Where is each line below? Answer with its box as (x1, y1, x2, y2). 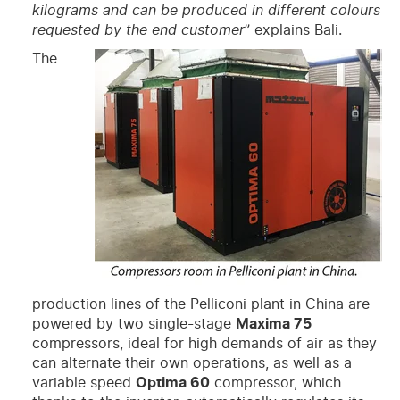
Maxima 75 (235, 317, 312, 332)
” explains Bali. (244, 23, 342, 38)
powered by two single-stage (31, 317, 236, 332)
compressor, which (209, 376, 341, 391)
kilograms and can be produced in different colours (31, 4, 380, 19)
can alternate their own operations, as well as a (31, 356, 352, 371)
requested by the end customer (31, 23, 245, 38)
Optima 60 (135, 376, 210, 391)
